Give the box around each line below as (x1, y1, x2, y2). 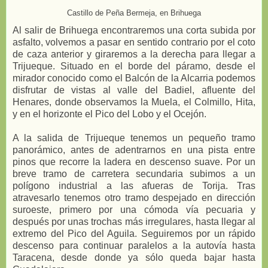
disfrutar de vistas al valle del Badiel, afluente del (13, 85, 255, 96)
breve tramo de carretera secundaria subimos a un (13, 169, 255, 179)
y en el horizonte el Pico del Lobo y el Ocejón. (13, 109, 206, 120)
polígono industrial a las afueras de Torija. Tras (13, 181, 255, 191)
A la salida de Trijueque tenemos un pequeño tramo (13, 133, 255, 144)
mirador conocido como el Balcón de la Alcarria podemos (13, 73, 255, 84)
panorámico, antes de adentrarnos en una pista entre (13, 145, 255, 156)
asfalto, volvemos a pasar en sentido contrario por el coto (13, 37, 255, 48)
